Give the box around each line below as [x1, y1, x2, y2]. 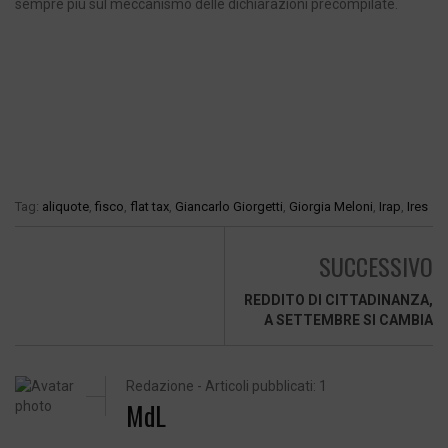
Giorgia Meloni [289, 199, 373, 215]
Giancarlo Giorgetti [175, 199, 283, 215]
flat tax [130, 199, 169, 215]
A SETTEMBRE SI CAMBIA [264, 312, 433, 329]
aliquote [42, 199, 89, 215]
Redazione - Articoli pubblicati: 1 [126, 378, 328, 395]
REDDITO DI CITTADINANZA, [244, 292, 433, 309]
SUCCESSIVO [319, 248, 433, 285]
